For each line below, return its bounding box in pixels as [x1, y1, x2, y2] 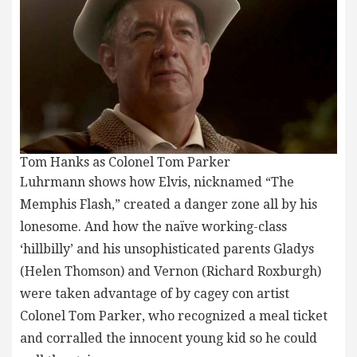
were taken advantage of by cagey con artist [20, 286, 289, 302]
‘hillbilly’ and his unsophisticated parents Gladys [20, 241, 314, 257]
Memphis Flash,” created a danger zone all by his [20, 197, 317, 213]
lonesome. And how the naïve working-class [20, 219, 287, 235]
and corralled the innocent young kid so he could [20, 331, 317, 347]
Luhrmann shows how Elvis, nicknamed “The [20, 175, 294, 190]
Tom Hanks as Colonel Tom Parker [20, 155, 230, 171]
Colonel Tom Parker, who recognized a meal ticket [20, 308, 328, 324]
